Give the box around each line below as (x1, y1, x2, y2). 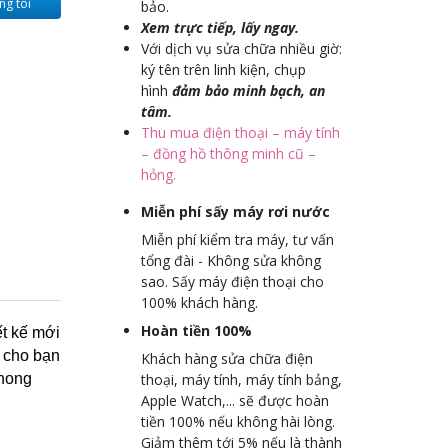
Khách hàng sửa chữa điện (141, 349, 313, 368)
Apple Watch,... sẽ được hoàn (141, 391, 329, 410)
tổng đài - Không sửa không (141, 251, 321, 270)
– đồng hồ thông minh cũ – (141, 144, 316, 163)
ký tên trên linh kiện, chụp (141, 60, 306, 79)
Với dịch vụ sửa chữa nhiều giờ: (141, 39, 342, 58)
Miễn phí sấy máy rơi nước (141, 202, 330, 221)
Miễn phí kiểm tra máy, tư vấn (141, 230, 334, 249)
